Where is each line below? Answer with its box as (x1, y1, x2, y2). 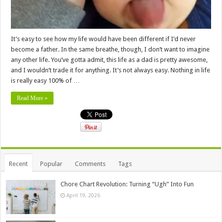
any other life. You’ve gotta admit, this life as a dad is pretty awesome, (11, 56, 208, 64)
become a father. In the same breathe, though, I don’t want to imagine (11, 46, 210, 54)
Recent (9, 160, 28, 168)
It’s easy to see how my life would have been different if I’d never (11, 35, 196, 43)
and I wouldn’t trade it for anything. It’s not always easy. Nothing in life (11, 66, 211, 74)
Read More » (17, 95, 48, 102)
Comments (75, 160, 106, 168)
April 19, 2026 (66, 192, 101, 199)
